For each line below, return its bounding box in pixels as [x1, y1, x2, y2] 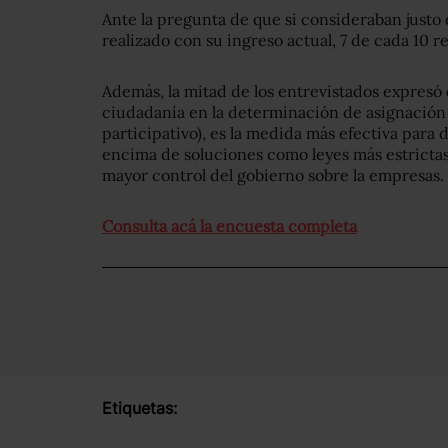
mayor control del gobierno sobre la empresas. [102, 165, 444, 186]
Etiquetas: [102, 398, 177, 419]
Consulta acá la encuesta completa [102, 216, 357, 237]
